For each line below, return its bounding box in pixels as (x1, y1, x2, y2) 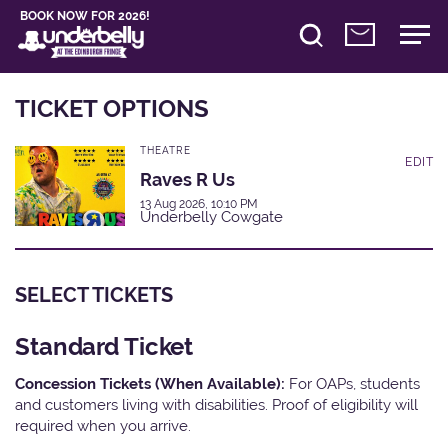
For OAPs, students (289, 374, 420, 392)
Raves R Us (140, 168, 235, 190)
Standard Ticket (15, 331, 194, 361)
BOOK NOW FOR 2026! (20, 8, 151, 24)
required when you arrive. (15, 416, 191, 434)
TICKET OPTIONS (15, 93, 209, 123)
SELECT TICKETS (15, 282, 173, 307)
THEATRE (140, 144, 191, 156)
